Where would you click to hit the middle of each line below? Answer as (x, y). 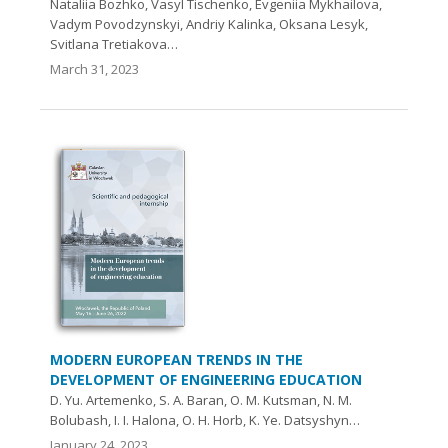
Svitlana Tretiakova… (114, 44)
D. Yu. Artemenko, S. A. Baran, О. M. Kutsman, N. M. (201, 400)
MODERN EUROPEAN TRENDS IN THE (176, 359)
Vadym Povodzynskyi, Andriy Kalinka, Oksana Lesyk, (209, 24)
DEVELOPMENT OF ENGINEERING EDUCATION (206, 379)
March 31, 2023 (94, 69)
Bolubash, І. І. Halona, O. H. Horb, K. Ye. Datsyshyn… (205, 420)
